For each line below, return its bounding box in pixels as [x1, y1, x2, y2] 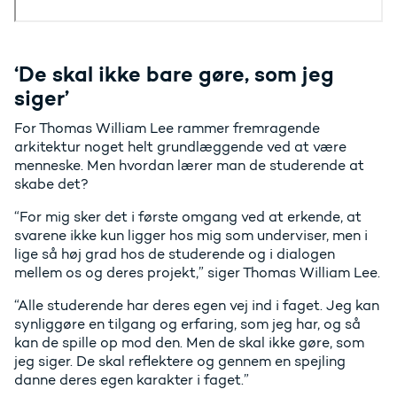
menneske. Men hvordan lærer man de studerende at [14, 156, 364, 174]
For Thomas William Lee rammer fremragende [14, 119, 320, 136]
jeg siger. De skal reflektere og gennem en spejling [14, 352, 346, 370]
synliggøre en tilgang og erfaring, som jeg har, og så [14, 315, 361, 332]
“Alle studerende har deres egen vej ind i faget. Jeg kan [14, 296, 379, 314]
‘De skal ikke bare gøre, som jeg [14, 60, 334, 87]
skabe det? [14, 175, 89, 192]
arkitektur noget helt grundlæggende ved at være [14, 137, 346, 155]
